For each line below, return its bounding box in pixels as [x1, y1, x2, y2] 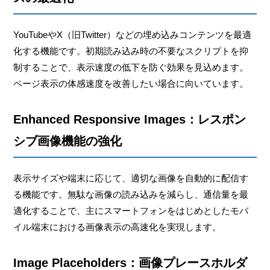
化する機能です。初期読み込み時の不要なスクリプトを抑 [13, 45, 249, 56]
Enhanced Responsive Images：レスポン [13, 112, 246, 126]
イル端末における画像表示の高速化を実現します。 [13, 221, 222, 232]
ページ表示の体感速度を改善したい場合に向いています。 [13, 78, 249, 89]
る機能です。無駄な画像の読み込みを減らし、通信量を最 [13, 189, 249, 199]
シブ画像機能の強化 [13, 134, 122, 148]
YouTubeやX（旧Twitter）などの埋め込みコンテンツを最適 [13, 29, 252, 40]
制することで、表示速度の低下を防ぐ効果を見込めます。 [13, 61, 249, 72]
